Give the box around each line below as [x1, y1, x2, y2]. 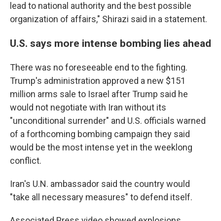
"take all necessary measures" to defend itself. [10, 192, 192, 202]
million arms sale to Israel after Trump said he [10, 89, 188, 99]
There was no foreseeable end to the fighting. [10, 62, 187, 73]
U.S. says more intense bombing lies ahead [10, 37, 211, 49]
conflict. [10, 155, 41, 166]
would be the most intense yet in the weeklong [10, 142, 192, 152]
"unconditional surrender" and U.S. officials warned [10, 115, 206, 126]
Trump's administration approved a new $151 [10, 75, 185, 86]
